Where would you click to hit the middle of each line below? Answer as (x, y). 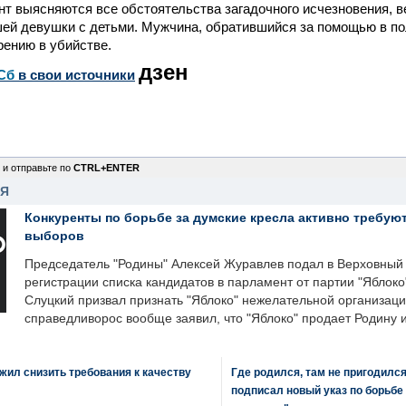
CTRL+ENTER (106, 168)
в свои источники (75, 75)
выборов (54, 236)
